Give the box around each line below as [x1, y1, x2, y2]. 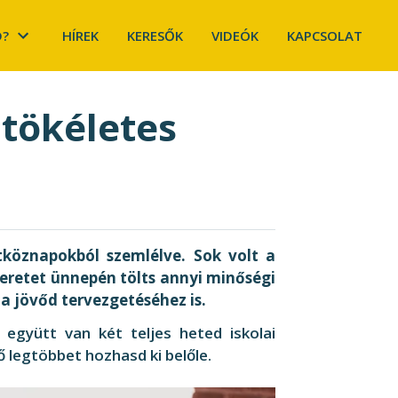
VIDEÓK [211, 27, 259, 44]
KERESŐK [127, 27, 183, 44]
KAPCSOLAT [287, 27, 362, 44]
